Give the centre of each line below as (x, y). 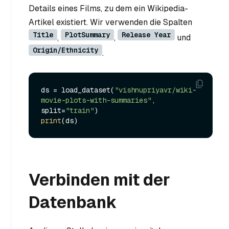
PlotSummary (87, 35)
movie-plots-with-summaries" (96, 100)
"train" (80, 111)
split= (53, 111)
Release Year (146, 35)
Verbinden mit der (99, 180)
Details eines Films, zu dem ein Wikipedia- (108, 8)
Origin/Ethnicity (65, 50)
